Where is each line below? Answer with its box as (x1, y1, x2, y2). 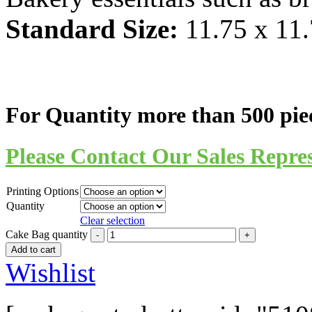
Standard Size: (6, 13, 185, 44)
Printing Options (6, 185, 79, 198)
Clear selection (80, 214, 145, 227)
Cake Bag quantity (6, 228, 88, 241)
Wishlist (6, 258, 95, 288)
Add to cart (11, 244, 56, 256)
